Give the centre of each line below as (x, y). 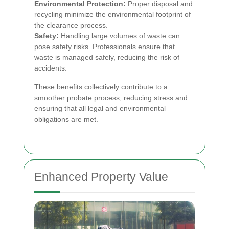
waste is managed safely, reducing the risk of (107, 57)
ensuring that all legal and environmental (100, 108)
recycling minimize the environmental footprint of (112, 14)
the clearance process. (71, 25)
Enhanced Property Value (101, 177)
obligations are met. (66, 119)
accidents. (51, 68)
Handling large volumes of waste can (119, 36)
